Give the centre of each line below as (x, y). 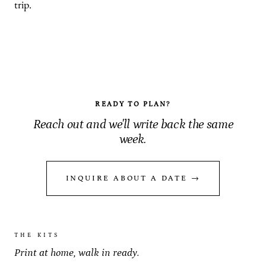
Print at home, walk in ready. (77, 253)
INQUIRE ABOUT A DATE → (133, 178)
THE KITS (37, 235)
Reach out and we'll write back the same (133, 124)
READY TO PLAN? (133, 104)
